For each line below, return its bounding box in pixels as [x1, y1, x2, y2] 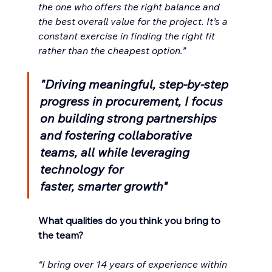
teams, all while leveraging [39, 144, 192, 160]
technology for [39, 161, 126, 177]
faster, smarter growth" [39, 178, 168, 194]
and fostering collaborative [39, 127, 195, 143]
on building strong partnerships [39, 110, 220, 126]
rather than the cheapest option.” [38, 44, 186, 57]
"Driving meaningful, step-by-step [39, 76, 231, 92]
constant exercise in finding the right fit [38, 30, 217, 42]
